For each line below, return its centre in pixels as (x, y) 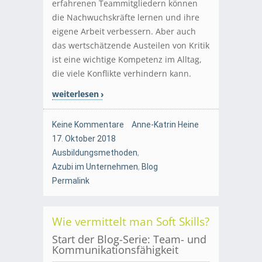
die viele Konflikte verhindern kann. (122, 74)
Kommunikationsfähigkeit (115, 250)
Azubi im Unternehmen (95, 167)
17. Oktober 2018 (84, 139)
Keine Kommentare (88, 125)
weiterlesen (75, 94)
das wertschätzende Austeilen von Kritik (131, 46)
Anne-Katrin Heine (165, 125)
